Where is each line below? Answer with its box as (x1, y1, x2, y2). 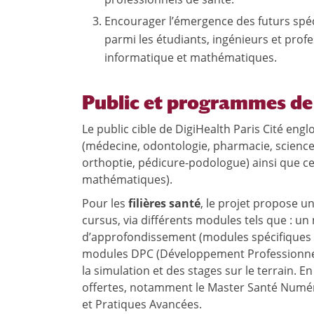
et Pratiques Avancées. (82, 296, 202, 312)
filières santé (128, 195, 200, 211)
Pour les (82, 195, 128, 211)
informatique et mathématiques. (104, 49, 278, 65)
